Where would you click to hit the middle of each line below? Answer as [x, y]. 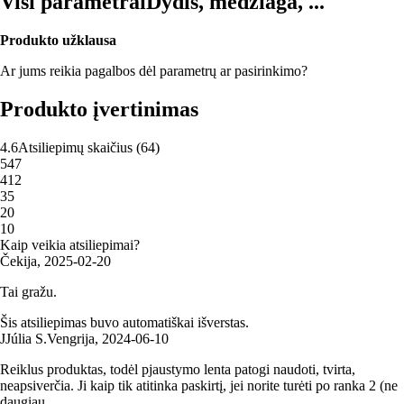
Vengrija [71, 338]
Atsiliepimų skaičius [75, 147]
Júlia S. [26, 338]
